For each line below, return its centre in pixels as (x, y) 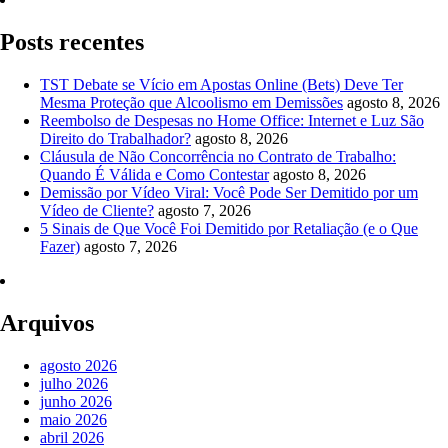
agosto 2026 (78, 365)
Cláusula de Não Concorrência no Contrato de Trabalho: (218, 156)
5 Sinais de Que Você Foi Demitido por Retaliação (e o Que (229, 228)
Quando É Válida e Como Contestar (154, 174)
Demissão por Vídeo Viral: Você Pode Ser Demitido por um (229, 192)
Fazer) (60, 246)
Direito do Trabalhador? (115, 138)
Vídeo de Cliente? (97, 210)
